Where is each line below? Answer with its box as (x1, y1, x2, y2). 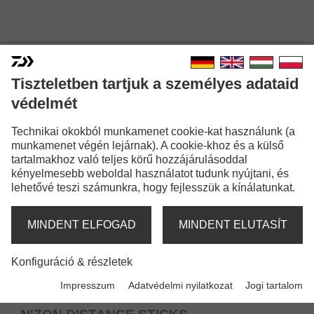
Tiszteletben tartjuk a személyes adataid (11, 75, 299, 93)
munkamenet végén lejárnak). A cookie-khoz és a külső (11, 139, 284, 151)
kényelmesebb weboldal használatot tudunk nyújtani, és (11, 168, 289, 179)
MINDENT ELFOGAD (27, 219, 136, 231)
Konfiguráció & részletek (11, 256, 132, 268)
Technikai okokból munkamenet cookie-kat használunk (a (11, 125, 295, 137)
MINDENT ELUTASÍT (178, 219, 287, 231)
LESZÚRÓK (101, 68, 213, 91)
